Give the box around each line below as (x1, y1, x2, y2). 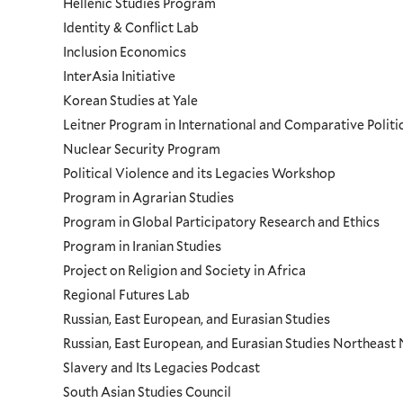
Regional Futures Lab (63, 286, 191, 303)
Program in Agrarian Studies (63, 189, 235, 206)
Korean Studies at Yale (63, 92, 199, 109)
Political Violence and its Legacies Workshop (63, 165, 336, 182)
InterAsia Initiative (63, 67, 176, 85)
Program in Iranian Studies (63, 237, 222, 255)
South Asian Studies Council (63, 383, 232, 400)
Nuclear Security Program (63, 140, 221, 157)
